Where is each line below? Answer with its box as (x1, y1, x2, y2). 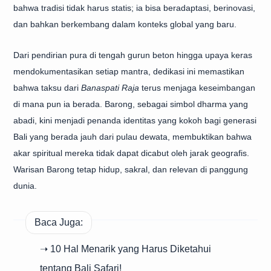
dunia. (13, 181, 37, 191)
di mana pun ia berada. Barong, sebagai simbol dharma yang (13, 99, 248, 109)
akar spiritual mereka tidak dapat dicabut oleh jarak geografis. (13, 148, 249, 158)
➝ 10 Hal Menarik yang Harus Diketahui (40, 244, 211, 254)
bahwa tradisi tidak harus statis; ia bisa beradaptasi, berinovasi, (13, 3, 255, 13)
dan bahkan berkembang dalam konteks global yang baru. (13, 19, 237, 29)
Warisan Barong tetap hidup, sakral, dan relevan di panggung (13, 165, 248, 174)
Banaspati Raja (81, 83, 139, 93)
